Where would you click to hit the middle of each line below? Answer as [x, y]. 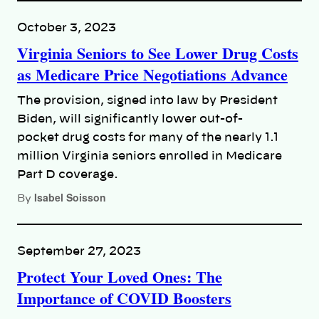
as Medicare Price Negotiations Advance [152, 75]
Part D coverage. [68, 175]
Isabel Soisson [70, 198]
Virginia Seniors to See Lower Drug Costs [158, 53]
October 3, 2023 [67, 28]
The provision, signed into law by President [147, 101]
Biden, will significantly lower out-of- [130, 119]
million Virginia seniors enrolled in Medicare [150, 156]
